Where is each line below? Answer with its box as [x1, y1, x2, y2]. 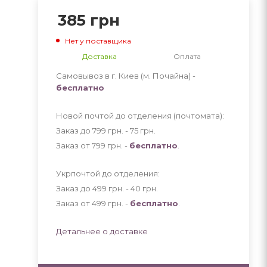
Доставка [82, 51, 117, 61]
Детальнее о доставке [55, 226, 148, 236]
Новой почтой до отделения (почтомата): [55, 110, 224, 120]
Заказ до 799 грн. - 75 [55, 125, 140, 135]
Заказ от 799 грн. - [55, 140, 129, 150]
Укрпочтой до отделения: [55, 168, 160, 178]
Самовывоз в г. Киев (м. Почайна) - [55, 70, 195, 80]
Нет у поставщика [64, 36, 131, 45]
